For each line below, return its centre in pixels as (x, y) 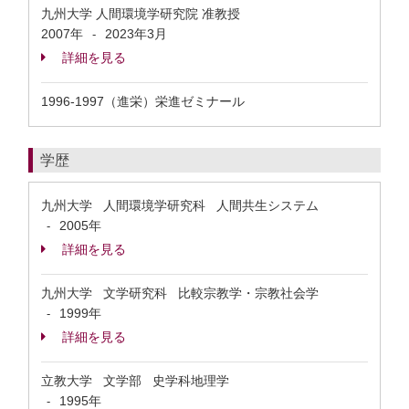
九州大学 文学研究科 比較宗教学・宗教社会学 (180, 293)
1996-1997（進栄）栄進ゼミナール (143, 101)
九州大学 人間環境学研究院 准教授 (142, 14)
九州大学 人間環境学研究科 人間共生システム (180, 205)
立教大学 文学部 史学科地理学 (135, 381)
